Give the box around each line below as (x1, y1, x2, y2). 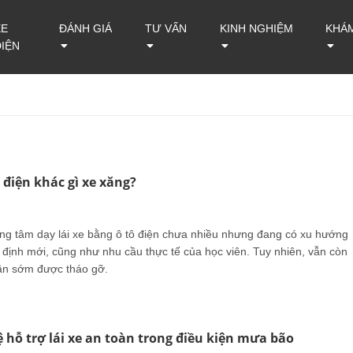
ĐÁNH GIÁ (58, 22, 112, 35)
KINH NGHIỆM (220, 22, 294, 35)
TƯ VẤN (144, 22, 187, 35)
